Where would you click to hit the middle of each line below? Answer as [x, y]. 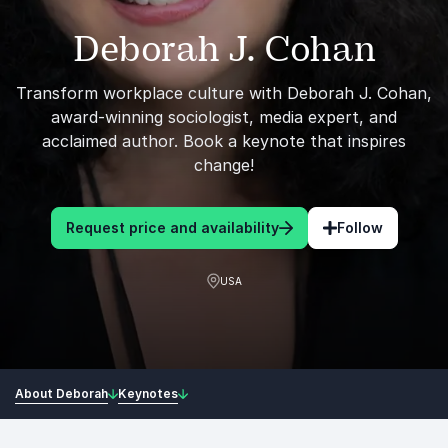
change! [224, 165]
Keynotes [148, 393]
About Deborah [61, 393]
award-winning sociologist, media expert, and [224, 117]
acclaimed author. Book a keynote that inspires [224, 141]
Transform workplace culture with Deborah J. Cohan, [224, 93]
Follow [359, 227]
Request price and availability [172, 227]
